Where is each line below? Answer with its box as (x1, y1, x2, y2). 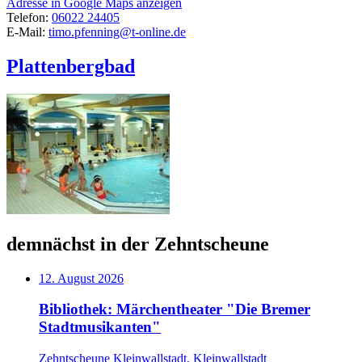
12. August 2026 (39, 271, 124, 285)
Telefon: (6, 11, 52, 25)
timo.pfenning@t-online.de (48, 25, 186, 40)
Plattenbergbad (6, 55, 135, 77)
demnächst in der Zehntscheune (6, 233, 269, 255)
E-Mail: (6, 25, 48, 40)
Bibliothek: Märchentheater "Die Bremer (39, 301, 310, 318)
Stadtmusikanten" (39, 318, 161, 336)
